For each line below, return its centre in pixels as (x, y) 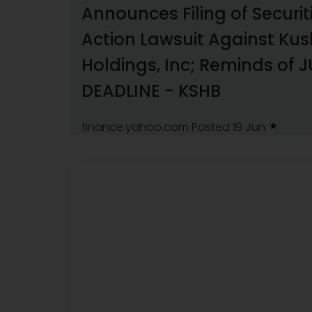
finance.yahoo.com (135, 127)
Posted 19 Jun (230, 127)
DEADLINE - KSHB (151, 91)
